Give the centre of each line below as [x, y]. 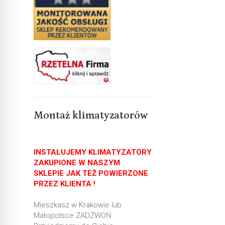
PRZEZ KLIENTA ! [65, 184]
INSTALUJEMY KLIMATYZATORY [93, 152]
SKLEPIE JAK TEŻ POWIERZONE [91, 174]
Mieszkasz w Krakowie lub [78, 205]
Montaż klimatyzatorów [91, 116]
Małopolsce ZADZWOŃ [73, 216]
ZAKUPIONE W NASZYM [77, 163]
